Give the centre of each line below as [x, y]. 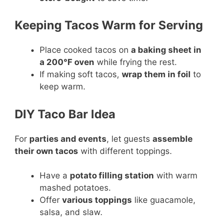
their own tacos [46, 151]
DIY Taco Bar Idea [65, 114]
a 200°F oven [67, 62]
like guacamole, [164, 200]
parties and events [68, 139]
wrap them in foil [156, 74]
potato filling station [112, 175]
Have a [55, 175]
